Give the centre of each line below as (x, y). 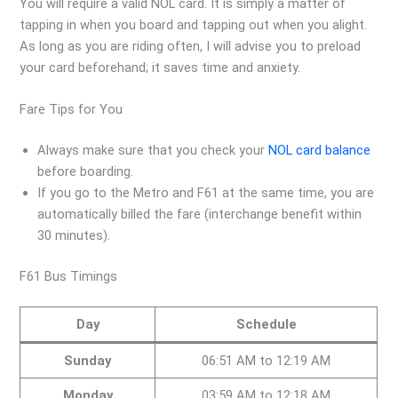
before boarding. (86, 171)
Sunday (88, 360)
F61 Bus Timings (69, 276)
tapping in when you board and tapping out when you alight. (194, 24)
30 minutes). (74, 235)
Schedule (266, 324)
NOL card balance (320, 150)
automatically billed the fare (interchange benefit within (200, 214)
